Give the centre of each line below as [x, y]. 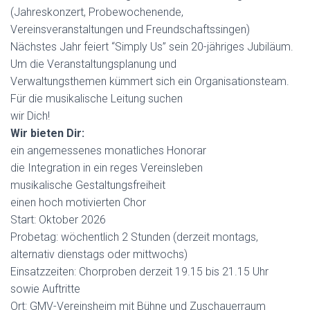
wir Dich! [30, 116]
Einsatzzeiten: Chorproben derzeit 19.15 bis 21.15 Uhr [139, 272]
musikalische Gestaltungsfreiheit [88, 185]
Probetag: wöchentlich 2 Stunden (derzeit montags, [134, 237]
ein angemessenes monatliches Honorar [108, 151]
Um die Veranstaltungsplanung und [93, 64]
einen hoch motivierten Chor [78, 202]
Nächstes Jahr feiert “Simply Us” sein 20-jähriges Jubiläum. [152, 47]
